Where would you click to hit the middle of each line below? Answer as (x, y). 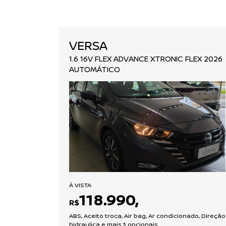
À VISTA (80, 185)
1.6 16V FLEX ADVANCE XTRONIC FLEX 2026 (146, 59)
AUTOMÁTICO (95, 69)
